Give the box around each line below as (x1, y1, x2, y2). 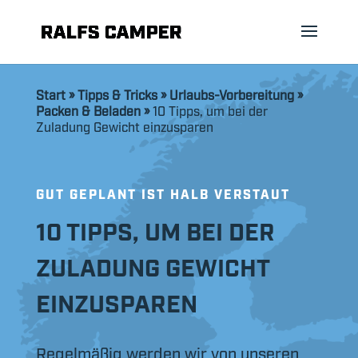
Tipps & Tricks (77, 86, 157, 102)
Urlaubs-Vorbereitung (169, 86, 294, 102)
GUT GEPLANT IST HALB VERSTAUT (35, 185, 290, 201)
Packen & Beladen (35, 102, 141, 118)
